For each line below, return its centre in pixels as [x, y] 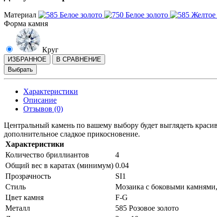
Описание [40, 100]
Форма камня [26, 24]
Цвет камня [24, 198]
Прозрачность [28, 176]
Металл [18, 208]
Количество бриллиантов [47, 155]
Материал [20, 15]
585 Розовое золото [147, 208]
